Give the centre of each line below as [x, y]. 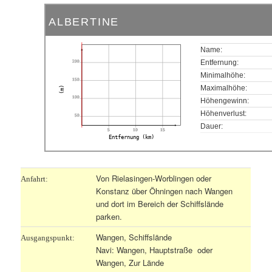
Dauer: [212, 126]
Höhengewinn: [225, 100]
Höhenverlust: [224, 113]
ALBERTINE [86, 22]
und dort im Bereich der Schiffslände [160, 203]
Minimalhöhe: [223, 75]
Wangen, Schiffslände [134, 237]
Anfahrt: [35, 178]
